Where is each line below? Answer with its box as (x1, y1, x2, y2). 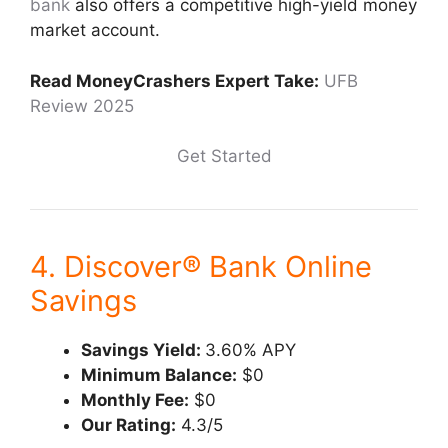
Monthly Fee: (81, 390, 189, 410)
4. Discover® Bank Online (30, 249, 372, 284)
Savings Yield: (81, 340, 205, 360)
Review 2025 (30, 95, 134, 116)
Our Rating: (81, 415, 176, 435)
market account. (30, 20, 160, 40)
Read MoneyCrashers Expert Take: (30, 70, 319, 91)
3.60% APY (205, 340, 296, 360)
